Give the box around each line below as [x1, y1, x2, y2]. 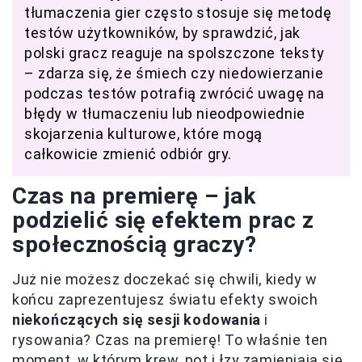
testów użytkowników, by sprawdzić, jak [24, 23, 301, 41]
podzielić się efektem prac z [12, 206, 314, 234]
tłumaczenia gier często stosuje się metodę [24, 3, 332, 21]
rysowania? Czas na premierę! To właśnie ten [12, 330, 328, 348]
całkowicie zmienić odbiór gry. [24, 145, 233, 162]
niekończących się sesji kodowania [12, 310, 261, 328]
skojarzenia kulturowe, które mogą [24, 124, 263, 142]
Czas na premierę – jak [12, 182, 256, 209]
